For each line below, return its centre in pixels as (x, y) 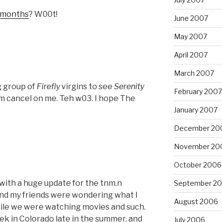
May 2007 (190, 36)
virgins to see (87, 87)
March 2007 (194, 73)
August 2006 (196, 201)
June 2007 (191, 18)
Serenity (129, 87)
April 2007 (191, 55)
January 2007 (195, 110)
